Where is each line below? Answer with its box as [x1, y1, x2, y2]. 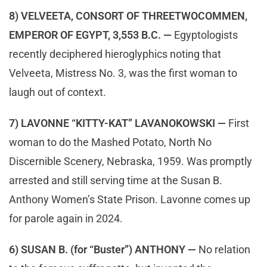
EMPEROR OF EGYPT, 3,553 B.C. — [9, 29, 172, 42]
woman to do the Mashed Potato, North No [9, 136, 212, 149]
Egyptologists [172, 29, 238, 42]
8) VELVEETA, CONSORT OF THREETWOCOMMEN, [9, 10, 247, 23]
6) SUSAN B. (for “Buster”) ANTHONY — [9, 243, 198, 256]
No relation [198, 243, 250, 256]
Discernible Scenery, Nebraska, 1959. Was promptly [9, 155, 252, 168]
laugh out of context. [9, 86, 108, 99]
